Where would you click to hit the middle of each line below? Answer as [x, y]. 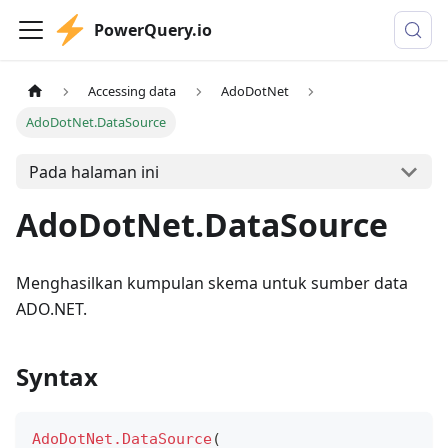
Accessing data [132, 91]
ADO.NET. [51, 309]
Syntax [57, 377]
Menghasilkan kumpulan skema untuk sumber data [212, 283]
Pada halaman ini [93, 171]
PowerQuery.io [153, 30]
